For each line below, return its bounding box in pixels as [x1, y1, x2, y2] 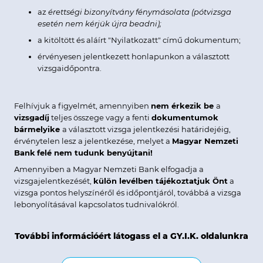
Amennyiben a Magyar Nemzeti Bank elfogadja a [14, 164, 204, 174]
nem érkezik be [151, 100, 216, 110]
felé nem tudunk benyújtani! [37, 147, 153, 157]
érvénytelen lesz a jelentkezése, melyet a [14, 136, 172, 146]
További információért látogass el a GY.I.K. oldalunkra [15, 230, 248, 241]
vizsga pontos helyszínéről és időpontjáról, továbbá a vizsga [14, 187, 241, 197]
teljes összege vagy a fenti [49, 112, 151, 122]
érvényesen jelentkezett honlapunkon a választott [38, 51, 230, 61]
